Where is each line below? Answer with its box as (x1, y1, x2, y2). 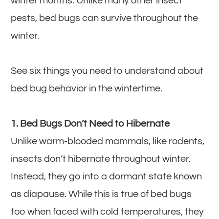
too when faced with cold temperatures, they (11, 206, 204, 217)
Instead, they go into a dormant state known (11, 171, 202, 181)
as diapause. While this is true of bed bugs (11, 189, 192, 199)
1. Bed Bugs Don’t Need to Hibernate (11, 118, 170, 129)
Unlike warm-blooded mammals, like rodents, (11, 136, 205, 146)
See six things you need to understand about (11, 66, 204, 76)
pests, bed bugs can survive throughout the (11, 13, 198, 23)
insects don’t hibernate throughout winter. (11, 153, 191, 164)
